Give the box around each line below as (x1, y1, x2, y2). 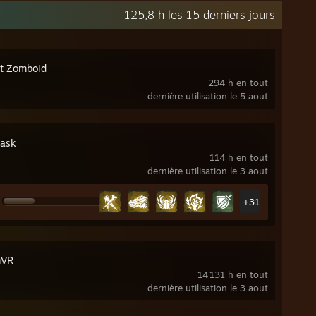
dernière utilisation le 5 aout (147, 90, 268, 102)
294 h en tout (208, 77, 268, 88)
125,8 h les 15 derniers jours (124, 8, 275, 22)
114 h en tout (209, 152, 268, 163)
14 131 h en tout (197, 269, 268, 280)
